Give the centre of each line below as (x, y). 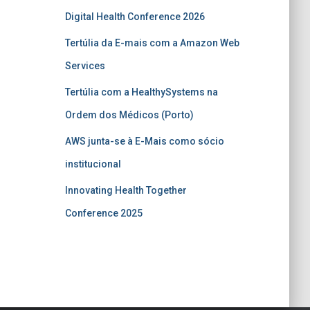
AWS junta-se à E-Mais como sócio (144, 141)
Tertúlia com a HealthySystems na (141, 92)
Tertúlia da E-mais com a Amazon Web (152, 43)
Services (85, 65)
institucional (93, 164)
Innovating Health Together (126, 190)
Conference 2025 (103, 213)
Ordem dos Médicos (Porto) (129, 115)
